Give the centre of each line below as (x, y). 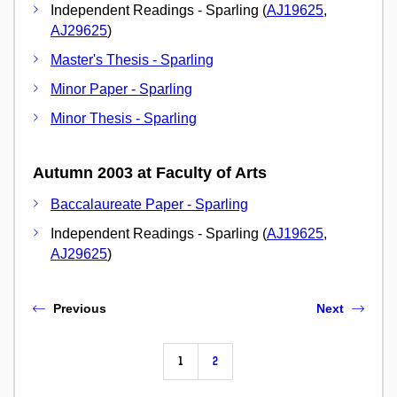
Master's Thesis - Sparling (132, 59)
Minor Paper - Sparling (121, 89)
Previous (80, 308)
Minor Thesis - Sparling (124, 118)
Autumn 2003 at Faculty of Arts (150, 172)
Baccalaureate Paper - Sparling (149, 204)
